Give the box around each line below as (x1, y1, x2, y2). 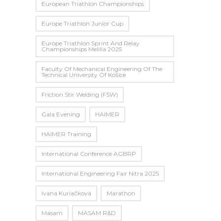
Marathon (107, 189, 135, 197)
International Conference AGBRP (41, 149, 136, 157)
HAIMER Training (41, 130, 91, 138)
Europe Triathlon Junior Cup (41, 19, 123, 27)
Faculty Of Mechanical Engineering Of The (41, 65, 162, 73)
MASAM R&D (78, 209, 116, 217)
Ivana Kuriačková (41, 189, 91, 197)
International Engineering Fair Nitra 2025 (41, 169, 159, 177)
